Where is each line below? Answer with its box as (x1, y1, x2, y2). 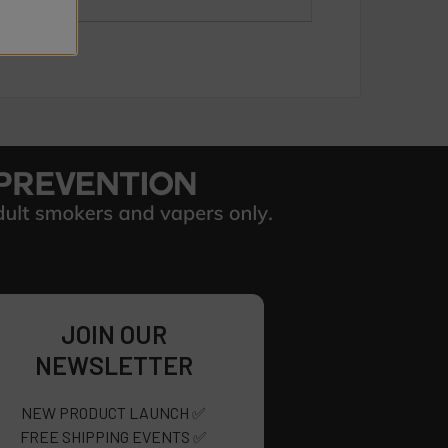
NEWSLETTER (34, 350, 193, 381)
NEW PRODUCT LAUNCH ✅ (21, 403, 207, 423)
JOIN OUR (60, 319, 167, 350)
